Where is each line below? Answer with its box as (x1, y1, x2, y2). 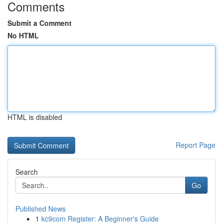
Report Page (176, 140, 216, 150)
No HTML (7, 30, 39, 40)
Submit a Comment (7, 18, 72, 28)
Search (15, 167, 38, 177)
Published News (15, 204, 66, 214)
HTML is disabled (7, 112, 62, 122)
